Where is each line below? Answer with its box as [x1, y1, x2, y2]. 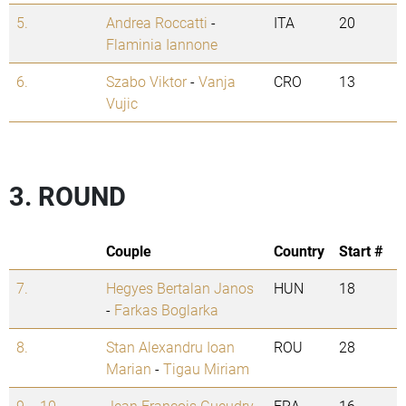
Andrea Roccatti [106, 13, 208, 33]
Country [274, 241, 324, 261]
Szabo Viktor [106, 72, 187, 92]
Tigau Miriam [163, 359, 249, 379]
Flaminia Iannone [106, 34, 217, 54]
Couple [106, 241, 151, 261]
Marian [106, 359, 151, 379]
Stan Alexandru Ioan [106, 337, 235, 357]
